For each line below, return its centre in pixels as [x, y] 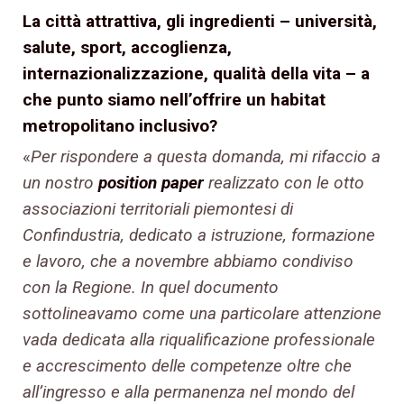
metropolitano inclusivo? [122, 126]
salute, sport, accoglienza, [127, 48]
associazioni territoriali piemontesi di [158, 209]
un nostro [60, 183]
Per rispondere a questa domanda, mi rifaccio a [206, 157]
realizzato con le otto [284, 183]
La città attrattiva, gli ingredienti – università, [200, 22]
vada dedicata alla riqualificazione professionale [199, 340]
